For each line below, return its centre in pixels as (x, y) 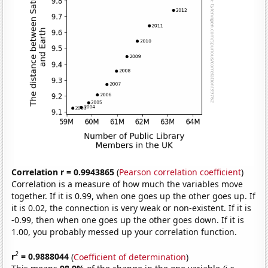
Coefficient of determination (130, 257)
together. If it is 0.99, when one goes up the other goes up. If (134, 196)
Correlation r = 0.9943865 (63, 172)
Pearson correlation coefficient (180, 172)
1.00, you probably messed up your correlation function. (124, 232)
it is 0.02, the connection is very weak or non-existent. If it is (132, 208)
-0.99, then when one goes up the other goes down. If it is (128, 220)
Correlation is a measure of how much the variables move (127, 184)
